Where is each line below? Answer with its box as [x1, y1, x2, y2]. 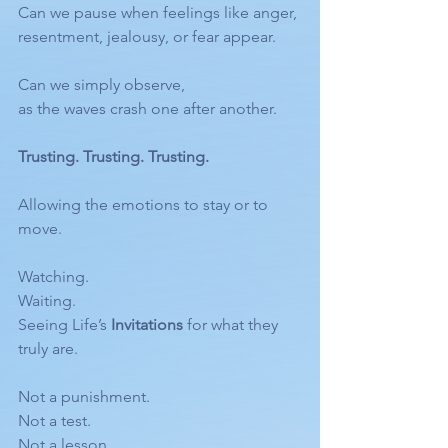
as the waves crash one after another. [18, 99, 277, 118]
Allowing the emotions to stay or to [18, 195, 272, 214]
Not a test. [18, 411, 91, 430]
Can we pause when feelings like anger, [18, 3, 301, 22]
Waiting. [18, 291, 76, 310]
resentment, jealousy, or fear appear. [18, 27, 276, 46]
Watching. [18, 267, 89, 286]
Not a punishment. [18, 387, 150, 406]
